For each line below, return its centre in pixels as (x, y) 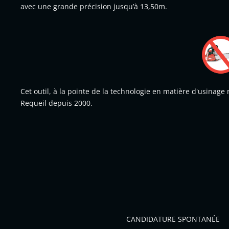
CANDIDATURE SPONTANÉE (173, 219)
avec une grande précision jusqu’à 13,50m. (94, 7)
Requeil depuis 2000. (56, 103)
